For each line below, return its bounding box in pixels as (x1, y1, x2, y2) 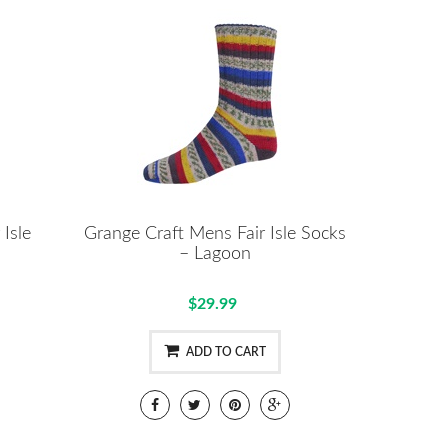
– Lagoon (178, 244, 251, 263)
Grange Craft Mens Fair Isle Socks (83, 224, 346, 243)
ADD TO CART (185, 345, 266, 358)
